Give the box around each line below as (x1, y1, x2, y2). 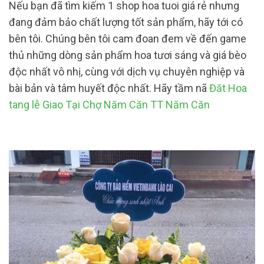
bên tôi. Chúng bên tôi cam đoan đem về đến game (9, 32, 246, 45)
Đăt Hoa (209, 81, 247, 94)
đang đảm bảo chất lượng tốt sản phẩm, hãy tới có (9, 15, 243, 28)
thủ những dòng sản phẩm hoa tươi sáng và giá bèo (9, 48, 246, 61)
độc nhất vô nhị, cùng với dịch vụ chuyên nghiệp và (9, 65, 245, 78)
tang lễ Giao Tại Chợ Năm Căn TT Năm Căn (9, 98, 210, 111)
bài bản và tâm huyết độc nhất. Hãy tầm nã (9, 81, 209, 94)
